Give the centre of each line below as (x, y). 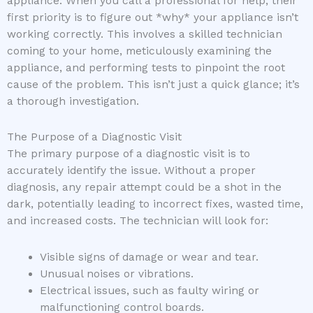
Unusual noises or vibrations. (116, 274)
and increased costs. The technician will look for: (138, 221)
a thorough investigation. (73, 102)
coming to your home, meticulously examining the (139, 51)
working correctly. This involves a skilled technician (145, 35)
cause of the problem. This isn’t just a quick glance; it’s (153, 85)
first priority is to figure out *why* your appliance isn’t (153, 18)
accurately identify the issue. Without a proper (131, 171)
